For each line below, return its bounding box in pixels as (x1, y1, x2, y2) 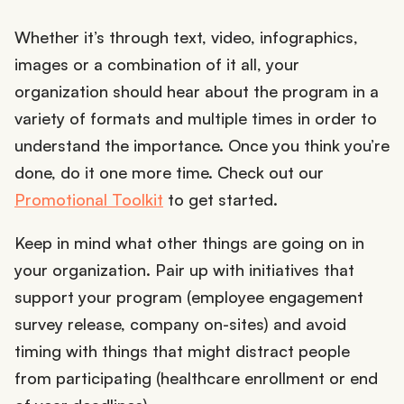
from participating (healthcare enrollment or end (14, 367, 378, 388)
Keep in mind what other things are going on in (14, 232, 364, 252)
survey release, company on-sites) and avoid (14, 313, 346, 334)
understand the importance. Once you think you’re (14, 134, 390, 155)
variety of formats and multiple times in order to (14, 107, 377, 128)
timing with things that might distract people (14, 340, 350, 361)
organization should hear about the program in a (14, 80, 379, 101)
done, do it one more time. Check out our (14, 161, 324, 182)
